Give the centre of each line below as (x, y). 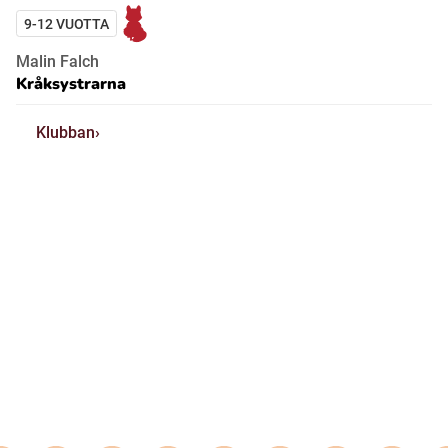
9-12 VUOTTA (66, 23)
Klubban (65, 133)
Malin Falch (57, 61)
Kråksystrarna (71, 83)
